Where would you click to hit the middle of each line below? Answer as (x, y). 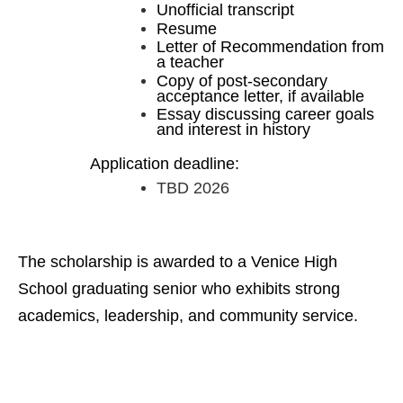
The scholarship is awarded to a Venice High (178, 261)
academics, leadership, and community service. (188, 315)
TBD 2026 (193, 188)
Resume (187, 28)
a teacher (190, 63)
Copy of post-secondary (242, 81)
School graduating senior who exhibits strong (179, 288)
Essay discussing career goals (265, 115)
